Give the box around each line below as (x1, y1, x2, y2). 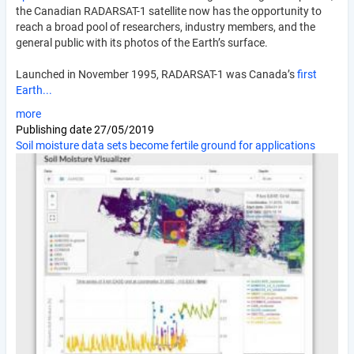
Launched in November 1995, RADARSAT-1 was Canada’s (16, 67, 297, 81)
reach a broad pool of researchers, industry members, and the (16, 20, 315, 33)
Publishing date (16, 122, 94, 136)
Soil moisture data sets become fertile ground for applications (16, 138, 315, 152)
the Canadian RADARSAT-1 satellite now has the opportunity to (16, 4, 322, 17)
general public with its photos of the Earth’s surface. (16, 36, 273, 49)
